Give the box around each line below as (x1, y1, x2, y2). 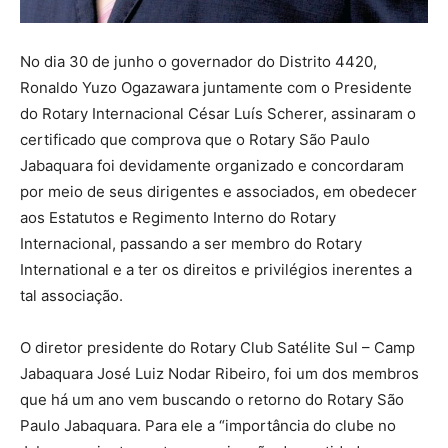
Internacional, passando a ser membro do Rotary (20, 234, 362, 253)
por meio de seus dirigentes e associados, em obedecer (20, 182, 417, 201)
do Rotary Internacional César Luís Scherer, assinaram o (20, 104, 416, 123)
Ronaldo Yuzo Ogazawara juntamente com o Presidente (20, 78, 412, 97)
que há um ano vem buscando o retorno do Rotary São (20, 390, 404, 409)
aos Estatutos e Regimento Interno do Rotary (20, 208, 336, 227)
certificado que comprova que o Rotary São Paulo (20, 130, 370, 149)
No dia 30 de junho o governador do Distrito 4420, (20, 52, 377, 71)
